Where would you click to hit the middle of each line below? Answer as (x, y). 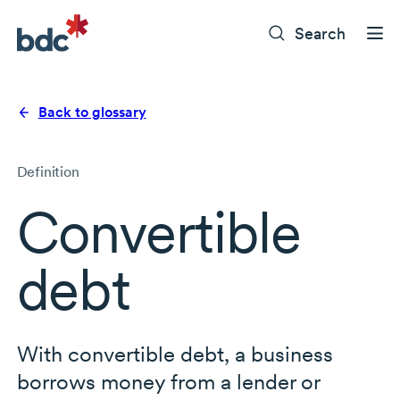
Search (321, 33)
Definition (48, 172)
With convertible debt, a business (175, 354)
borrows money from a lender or (168, 382)
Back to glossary (92, 112)
